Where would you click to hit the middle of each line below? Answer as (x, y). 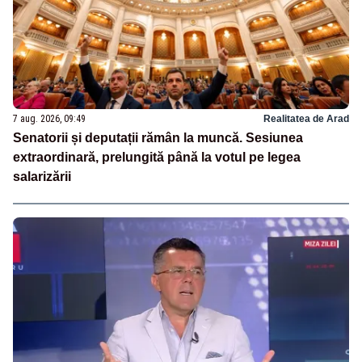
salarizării (42, 177)
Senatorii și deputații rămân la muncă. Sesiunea (158, 138)
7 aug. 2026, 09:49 (49, 119)
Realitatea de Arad (306, 119)
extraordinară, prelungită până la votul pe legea (157, 158)
